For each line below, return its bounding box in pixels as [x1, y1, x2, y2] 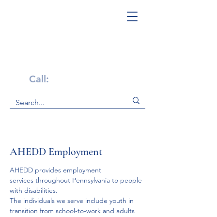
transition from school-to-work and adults [10, 206, 137, 215]
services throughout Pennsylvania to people [10, 176, 144, 185]
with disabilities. [10, 186, 60, 195]
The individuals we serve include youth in [10, 196, 136, 205]
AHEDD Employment [10, 145, 102, 158]
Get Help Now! [29, 56, 106, 71]
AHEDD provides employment [10, 166, 103, 174]
